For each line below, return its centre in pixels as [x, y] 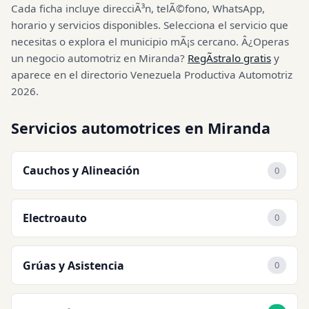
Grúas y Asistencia [73, 265]
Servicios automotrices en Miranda [141, 128]
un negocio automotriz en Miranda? [99, 58]
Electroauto [55, 218]
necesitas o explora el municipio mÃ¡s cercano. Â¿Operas [150, 41]
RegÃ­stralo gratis [229, 58]
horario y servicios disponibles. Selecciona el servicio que [150, 24]
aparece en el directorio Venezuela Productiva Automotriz [152, 74]
